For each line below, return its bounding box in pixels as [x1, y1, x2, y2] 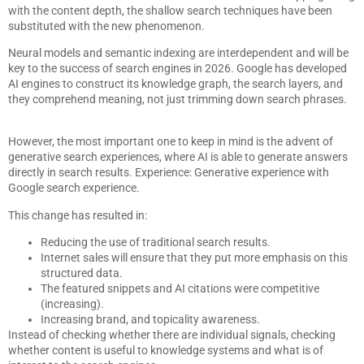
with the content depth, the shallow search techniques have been [8, 3, 332, 17]
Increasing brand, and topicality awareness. [41, 313, 260, 327]
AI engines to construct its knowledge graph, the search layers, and [8, 76, 343, 90]
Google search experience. [8, 181, 140, 195]
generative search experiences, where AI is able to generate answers [8, 150, 348, 164]
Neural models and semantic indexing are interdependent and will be [8, 45, 349, 59]
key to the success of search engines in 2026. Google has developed [8, 61, 347, 75]
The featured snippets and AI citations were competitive [41, 282, 319, 296]
